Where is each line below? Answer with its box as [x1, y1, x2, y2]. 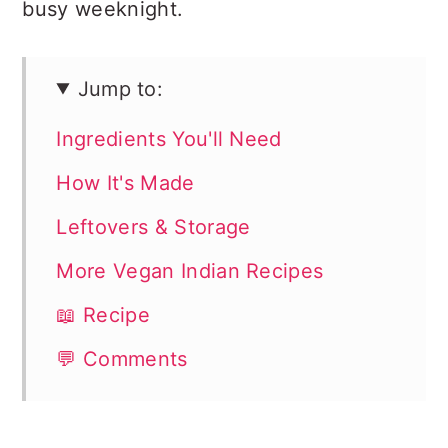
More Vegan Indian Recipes [56, 258, 324, 283]
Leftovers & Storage [56, 214, 251, 239]
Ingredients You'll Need [56, 126, 282, 151]
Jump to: [77, 76, 164, 101]
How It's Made [56, 170, 195, 195]
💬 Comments [56, 346, 188, 371]
